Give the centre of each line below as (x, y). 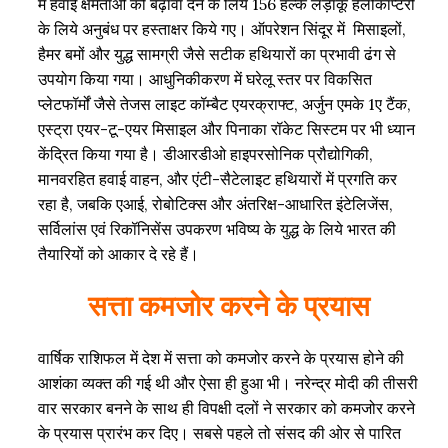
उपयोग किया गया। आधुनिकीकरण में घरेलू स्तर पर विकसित (205, 79)
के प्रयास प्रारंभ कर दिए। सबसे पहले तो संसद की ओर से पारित (220, 433)
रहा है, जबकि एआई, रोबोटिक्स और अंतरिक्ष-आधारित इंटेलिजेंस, (216, 204)
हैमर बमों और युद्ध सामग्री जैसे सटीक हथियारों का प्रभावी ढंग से (217, 54)
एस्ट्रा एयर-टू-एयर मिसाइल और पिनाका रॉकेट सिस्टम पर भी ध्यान (227, 129)
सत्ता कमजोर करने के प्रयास (229, 307)
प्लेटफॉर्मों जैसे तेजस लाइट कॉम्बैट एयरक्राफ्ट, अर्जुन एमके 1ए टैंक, (225, 104)
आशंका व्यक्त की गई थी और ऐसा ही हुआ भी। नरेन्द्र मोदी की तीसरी (228, 383)
